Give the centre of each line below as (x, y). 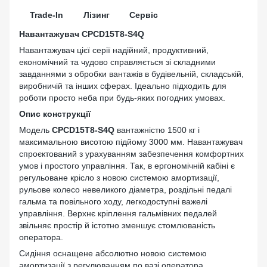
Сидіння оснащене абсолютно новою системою (113, 254)
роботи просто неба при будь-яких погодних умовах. (122, 98)
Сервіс (144, 15)
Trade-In (46, 15)
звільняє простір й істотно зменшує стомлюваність (117, 226)
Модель (35, 130)
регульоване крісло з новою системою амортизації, (119, 178)
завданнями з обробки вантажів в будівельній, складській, (131, 74)
